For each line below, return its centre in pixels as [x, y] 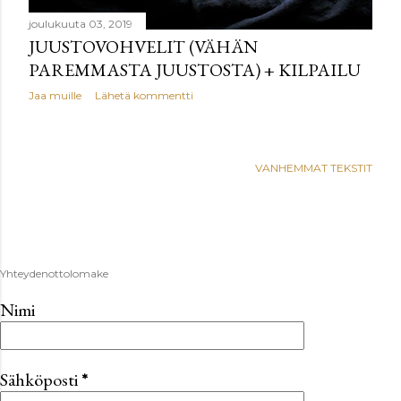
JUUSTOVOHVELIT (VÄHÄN [143, 47]
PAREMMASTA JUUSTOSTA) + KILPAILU [195, 70]
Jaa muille [55, 96]
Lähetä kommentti [144, 96]
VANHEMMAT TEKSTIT [314, 168]
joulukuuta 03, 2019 [81, 24]
